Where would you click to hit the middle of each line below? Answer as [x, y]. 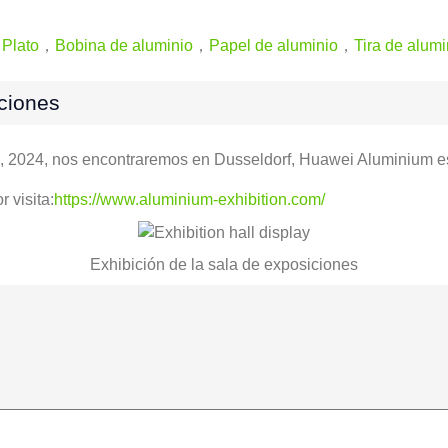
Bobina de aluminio [124, 45]
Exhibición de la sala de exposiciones [224, 264]
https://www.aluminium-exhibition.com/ [189, 199]
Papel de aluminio [273, 45]
